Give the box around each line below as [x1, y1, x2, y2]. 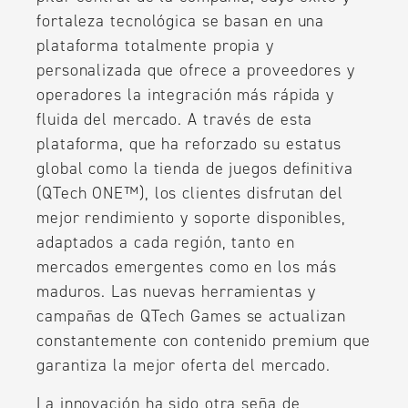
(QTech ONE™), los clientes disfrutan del [36, 182, 343, 205]
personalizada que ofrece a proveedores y [36, 59, 355, 82]
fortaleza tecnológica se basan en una [36, 10, 325, 33]
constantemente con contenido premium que [36, 330, 371, 352]
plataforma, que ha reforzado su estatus [36, 133, 342, 156]
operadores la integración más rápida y [36, 84, 335, 107]
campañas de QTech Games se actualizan [36, 305, 347, 328]
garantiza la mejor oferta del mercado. [36, 354, 331, 377]
